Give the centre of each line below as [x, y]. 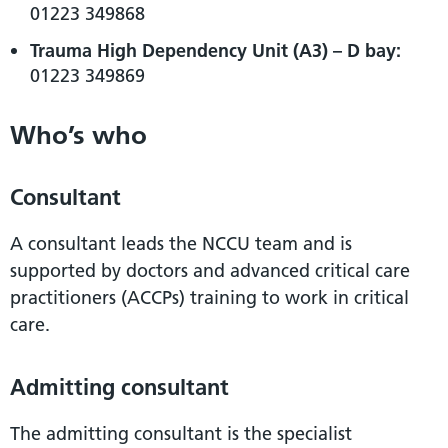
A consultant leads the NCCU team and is [181, 243]
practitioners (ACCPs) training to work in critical [209, 297]
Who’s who [78, 134]
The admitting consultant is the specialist [181, 433]
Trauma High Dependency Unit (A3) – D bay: [215, 50]
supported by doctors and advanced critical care [210, 270]
